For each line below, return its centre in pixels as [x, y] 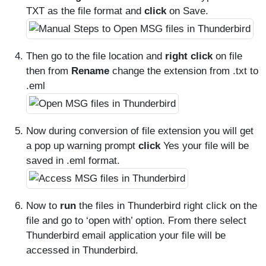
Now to [43, 206]
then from [49, 71]
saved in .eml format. [73, 161]
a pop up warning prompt [82, 146]
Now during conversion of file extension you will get [140, 131]
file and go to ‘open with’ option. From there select [136, 221]
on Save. [187, 11]
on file [227, 56]
